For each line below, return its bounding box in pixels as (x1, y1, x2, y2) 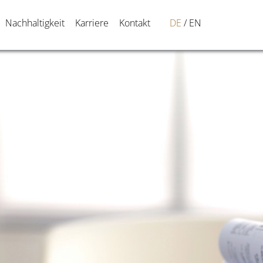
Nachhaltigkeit (5, 16, 65, 29)
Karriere (75, 16, 109, 29)
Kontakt (119, 16, 150, 29)
